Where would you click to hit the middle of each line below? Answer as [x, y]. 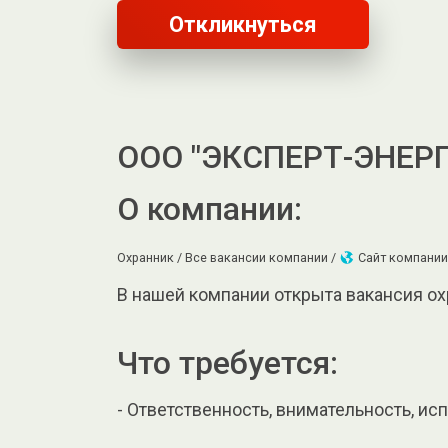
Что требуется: [227, 363]
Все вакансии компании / [262, 258]
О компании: [209, 209]
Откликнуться [243, 25]
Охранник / [151, 258]
